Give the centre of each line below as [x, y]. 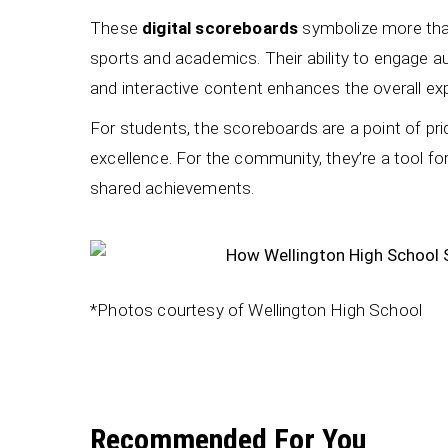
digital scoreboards [220, 27]
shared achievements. [172, 188]
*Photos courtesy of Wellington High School [256, 309]
